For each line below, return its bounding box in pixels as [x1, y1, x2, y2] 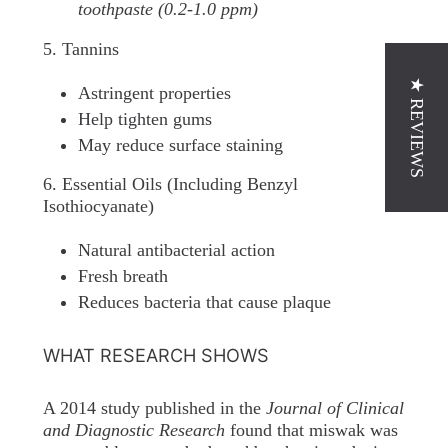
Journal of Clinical [265, 398, 404, 418]
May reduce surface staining [77, 134, 283, 155]
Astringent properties [77, 82, 231, 103]
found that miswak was [224, 420, 398, 440]
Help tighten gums [77, 108, 212, 129]
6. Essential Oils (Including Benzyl [42, 174, 298, 195]
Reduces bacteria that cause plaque [77, 292, 331, 312]
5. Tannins [42, 38, 119, 59]
